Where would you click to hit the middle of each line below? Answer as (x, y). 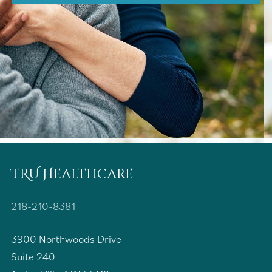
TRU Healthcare (72, 174)
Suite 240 (33, 257)
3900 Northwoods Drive (66, 239)
